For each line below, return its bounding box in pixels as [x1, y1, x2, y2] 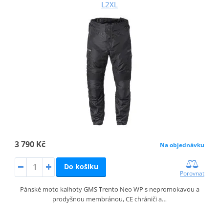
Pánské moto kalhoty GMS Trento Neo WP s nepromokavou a [20, 184, 199, 194]
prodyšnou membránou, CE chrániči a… [52, 194, 167, 203]
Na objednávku [160, 140, 205, 149]
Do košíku [64, 161, 98, 171]
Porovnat [180, 169, 205, 177]
